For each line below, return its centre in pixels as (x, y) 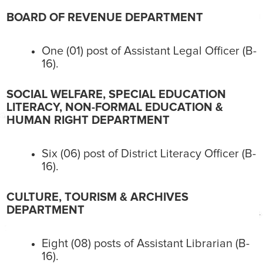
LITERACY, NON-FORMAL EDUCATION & (115, 108)
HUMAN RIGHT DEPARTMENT (88, 121)
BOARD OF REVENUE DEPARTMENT (105, 18)
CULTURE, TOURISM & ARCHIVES (97, 198)
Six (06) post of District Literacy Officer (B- (149, 154)
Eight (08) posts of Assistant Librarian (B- (146, 244)
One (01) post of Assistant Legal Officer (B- (149, 51)
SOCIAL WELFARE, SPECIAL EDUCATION (116, 95)
